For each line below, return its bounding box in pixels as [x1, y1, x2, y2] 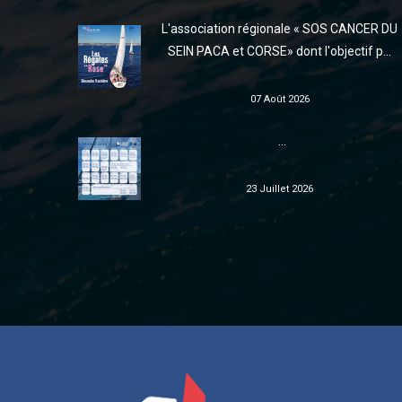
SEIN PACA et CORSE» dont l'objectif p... [168, 44, 391, 58]
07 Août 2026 [249, 93, 310, 105]
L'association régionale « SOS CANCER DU [162, 22, 398, 36]
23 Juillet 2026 [246, 183, 313, 195]
